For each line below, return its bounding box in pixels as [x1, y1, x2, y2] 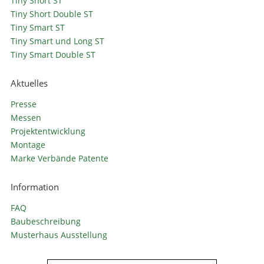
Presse [10, 98, 37, 110]
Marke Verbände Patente [10, 153, 108, 164]
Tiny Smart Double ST [10, 49, 95, 61]
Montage [10, 139, 45, 151]
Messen [10, 112, 41, 124]
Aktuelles [10, 77, 48, 90]
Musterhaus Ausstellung [10, 229, 107, 241]
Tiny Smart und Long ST [10, 35, 104, 47]
